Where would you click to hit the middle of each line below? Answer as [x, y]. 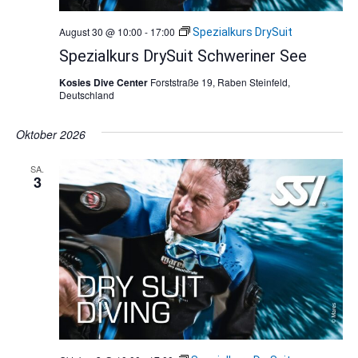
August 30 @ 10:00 [100, 32]
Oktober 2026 [50, 135]
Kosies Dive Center [104, 83]
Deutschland [86, 95]
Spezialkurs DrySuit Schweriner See [183, 56]
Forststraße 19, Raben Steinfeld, [220, 82]
